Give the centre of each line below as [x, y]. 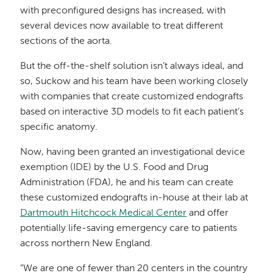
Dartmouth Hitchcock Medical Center [104, 214]
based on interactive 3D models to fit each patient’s [132, 112]
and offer [208, 214]
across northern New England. [87, 244]
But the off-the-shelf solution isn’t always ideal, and [132, 67]
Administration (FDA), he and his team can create [127, 183]
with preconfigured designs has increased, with [123, 11]
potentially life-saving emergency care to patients [129, 229]
